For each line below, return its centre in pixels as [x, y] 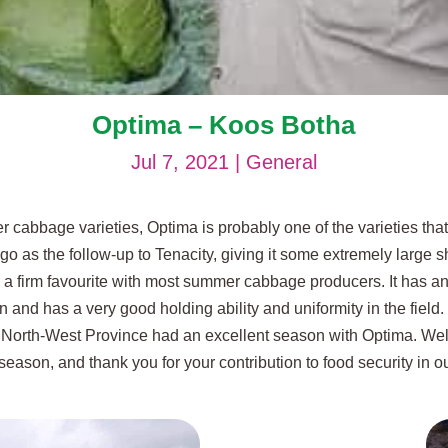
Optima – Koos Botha [224, 125]
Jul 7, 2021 [179, 162]
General [281, 162]
